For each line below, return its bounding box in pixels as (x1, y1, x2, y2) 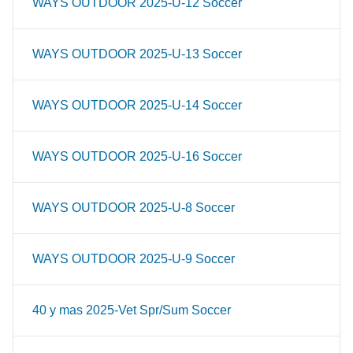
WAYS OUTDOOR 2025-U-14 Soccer (32, 98, 242, 112)
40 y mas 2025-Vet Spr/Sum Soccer (32, 303, 231, 317)
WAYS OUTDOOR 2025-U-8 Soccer (32, 201, 235, 214)
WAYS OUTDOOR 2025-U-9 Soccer (32, 252, 235, 266)
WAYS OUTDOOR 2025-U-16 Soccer (32, 150, 242, 163)
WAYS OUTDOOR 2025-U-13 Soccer (32, 47, 242, 61)
